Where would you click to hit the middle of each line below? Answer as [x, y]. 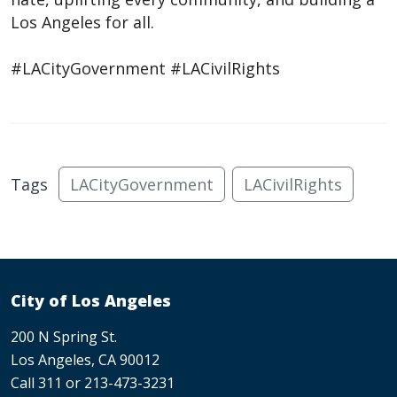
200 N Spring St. [64, 336]
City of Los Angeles [91, 300]
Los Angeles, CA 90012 [85, 359]
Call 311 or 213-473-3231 [93, 382]
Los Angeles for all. [82, 22]
